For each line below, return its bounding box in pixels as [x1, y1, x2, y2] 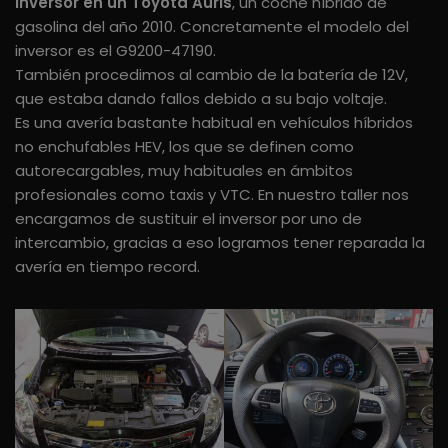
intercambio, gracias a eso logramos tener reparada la [15, 231, 425, 253]
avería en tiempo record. [15, 255, 200, 277]
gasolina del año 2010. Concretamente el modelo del [15, 15, 409, 37]
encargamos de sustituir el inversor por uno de [15, 207, 362, 229]
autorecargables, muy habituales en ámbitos [15, 159, 353, 181]
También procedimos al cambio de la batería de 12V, [15, 63, 408, 85]
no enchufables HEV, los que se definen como [15, 135, 354, 157]
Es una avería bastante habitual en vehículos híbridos [15, 111, 413, 133]
